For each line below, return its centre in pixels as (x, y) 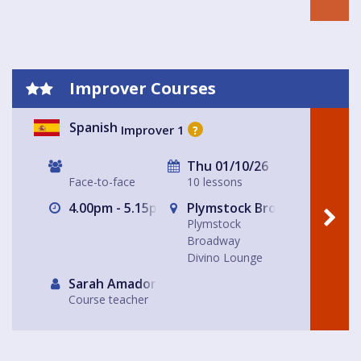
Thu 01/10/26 (226, 166)
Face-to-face (102, 182)
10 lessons (215, 182)
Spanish (93, 128)
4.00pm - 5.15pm (117, 208)
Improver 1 (153, 129)
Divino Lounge (225, 258)
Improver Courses (141, 89)
